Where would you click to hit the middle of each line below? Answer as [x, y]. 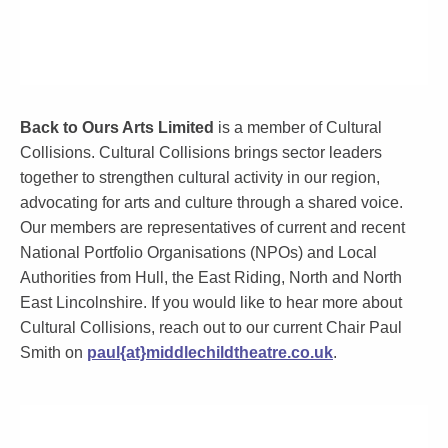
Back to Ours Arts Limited [119, 127]
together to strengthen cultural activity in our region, [200, 177]
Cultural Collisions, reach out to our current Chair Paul [211, 327]
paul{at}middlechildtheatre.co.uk [210, 352]
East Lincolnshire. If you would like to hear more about [211, 302]
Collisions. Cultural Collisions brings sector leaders [201, 152]
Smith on [53, 352]
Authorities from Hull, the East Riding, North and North [211, 277]
